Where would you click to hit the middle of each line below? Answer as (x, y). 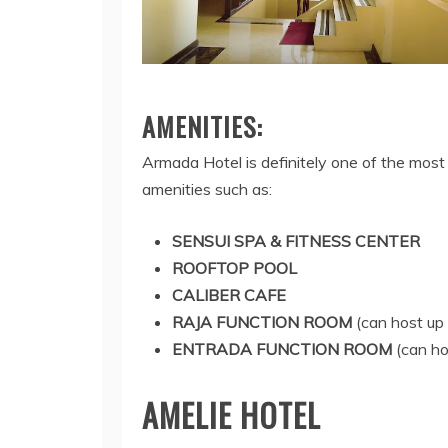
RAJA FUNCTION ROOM (262, 322)
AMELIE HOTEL (231, 415)
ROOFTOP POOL (234, 268)
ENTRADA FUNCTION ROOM (282, 349)
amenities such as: (207, 189)
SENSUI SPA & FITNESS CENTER (296, 241)
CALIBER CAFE (229, 295)
